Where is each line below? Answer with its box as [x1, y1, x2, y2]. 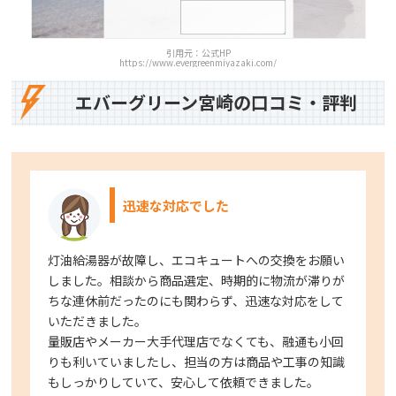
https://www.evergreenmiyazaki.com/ [119, 55, 277, 69]
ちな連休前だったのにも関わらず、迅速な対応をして [48, 291, 345, 309]
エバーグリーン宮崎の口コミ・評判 [75, 89, 358, 116]
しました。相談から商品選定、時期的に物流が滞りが [48, 270, 346, 289]
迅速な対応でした [123, 195, 230, 215]
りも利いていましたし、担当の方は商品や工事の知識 [48, 352, 346, 370]
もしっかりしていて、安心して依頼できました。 [48, 372, 320, 391]
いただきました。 [48, 311, 148, 330]
